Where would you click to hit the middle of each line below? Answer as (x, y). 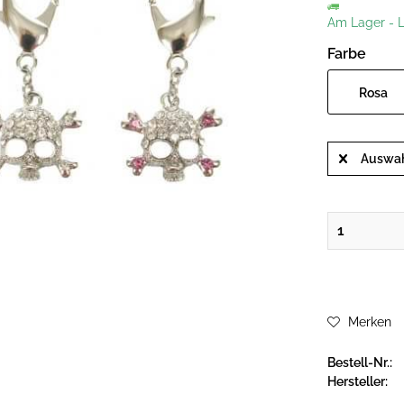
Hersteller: (358, 381)
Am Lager (357, 23)
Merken (370, 322)
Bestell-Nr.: (360, 363)
